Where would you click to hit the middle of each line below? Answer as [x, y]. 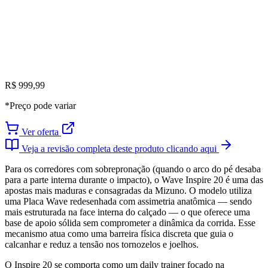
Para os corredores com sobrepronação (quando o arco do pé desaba [133, 169]
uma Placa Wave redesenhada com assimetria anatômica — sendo [128, 202]
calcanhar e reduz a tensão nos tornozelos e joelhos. [102, 245]
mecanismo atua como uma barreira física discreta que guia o [119, 234]
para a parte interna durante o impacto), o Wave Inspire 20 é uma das [134, 180]
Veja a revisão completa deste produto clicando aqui [119, 149]
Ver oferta [40, 132]
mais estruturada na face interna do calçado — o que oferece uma [127, 212]
